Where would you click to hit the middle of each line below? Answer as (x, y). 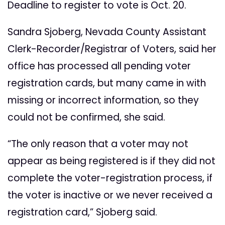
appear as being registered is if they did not (111, 161)
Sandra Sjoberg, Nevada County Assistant (107, 32)
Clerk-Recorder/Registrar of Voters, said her (112, 49)
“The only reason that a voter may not (98, 144)
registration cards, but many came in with (107, 83)
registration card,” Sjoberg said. (82, 212)
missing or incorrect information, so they (103, 100)
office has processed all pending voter (99, 66)
